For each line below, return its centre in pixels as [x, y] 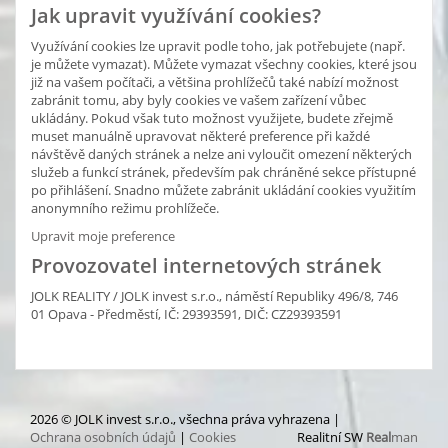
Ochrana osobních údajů [103, 436]
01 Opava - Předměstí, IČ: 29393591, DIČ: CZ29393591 [186, 313]
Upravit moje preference [103, 235]
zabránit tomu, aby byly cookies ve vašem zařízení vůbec [198, 99]
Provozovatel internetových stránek [206, 265]
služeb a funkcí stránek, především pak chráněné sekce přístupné [223, 171]
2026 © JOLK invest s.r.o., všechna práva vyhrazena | [185, 418]
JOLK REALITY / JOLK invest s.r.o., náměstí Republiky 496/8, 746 [214, 295]
